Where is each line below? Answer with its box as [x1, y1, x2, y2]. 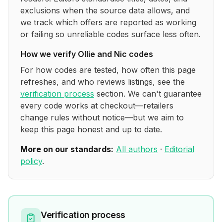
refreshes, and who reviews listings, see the [20, 77, 185, 87]
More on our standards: [20, 144, 113, 154]
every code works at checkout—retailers [20, 101, 173, 111]
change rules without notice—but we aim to [20, 112, 184, 122]
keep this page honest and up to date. [20, 124, 162, 134]
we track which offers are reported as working [20, 17, 196, 27]
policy [20, 156, 42, 166]
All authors [116, 144, 158, 154]
